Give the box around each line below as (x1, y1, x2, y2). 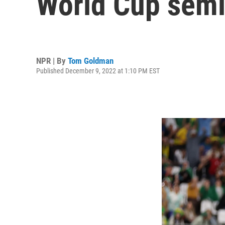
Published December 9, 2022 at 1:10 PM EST (36, 66, 160, 75)
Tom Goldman (68, 55, 114, 66)
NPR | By (36, 55, 68, 66)
